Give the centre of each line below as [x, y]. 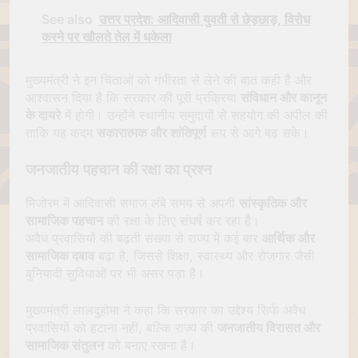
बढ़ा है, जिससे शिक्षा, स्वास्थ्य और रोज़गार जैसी [205, 255]
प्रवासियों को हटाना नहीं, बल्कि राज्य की [121, 327]
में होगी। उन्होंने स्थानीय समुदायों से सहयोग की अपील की [194, 115]
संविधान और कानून [284, 97]
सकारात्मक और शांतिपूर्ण [151, 132]
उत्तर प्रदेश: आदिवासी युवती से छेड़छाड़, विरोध [205, 19]
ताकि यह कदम [61, 132]
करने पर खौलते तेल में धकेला [107, 36]
